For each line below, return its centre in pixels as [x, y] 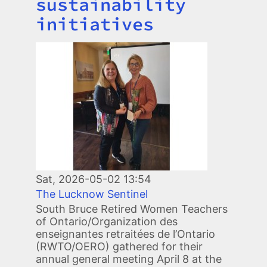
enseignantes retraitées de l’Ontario [125, 234]
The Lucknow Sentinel [92, 194]
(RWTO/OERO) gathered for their [119, 246]
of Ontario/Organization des [107, 221]
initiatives [95, 24]
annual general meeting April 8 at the [129, 259]
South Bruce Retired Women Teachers [132, 209]
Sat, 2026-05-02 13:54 [94, 179]
